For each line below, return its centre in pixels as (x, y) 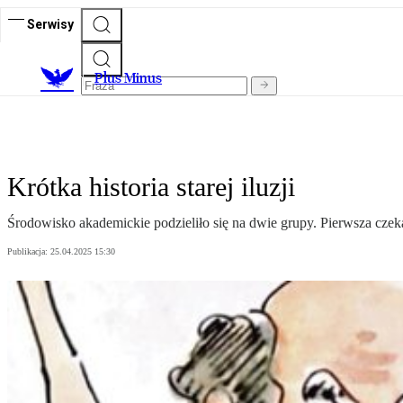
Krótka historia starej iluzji (151, 187)
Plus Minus (128, 78)
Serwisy (50, 24)
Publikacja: (29, 252)
